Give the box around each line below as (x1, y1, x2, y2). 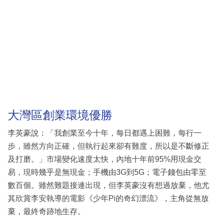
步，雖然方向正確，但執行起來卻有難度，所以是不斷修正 (8, 142, 209, 150)
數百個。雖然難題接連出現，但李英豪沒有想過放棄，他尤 (8, 181, 209, 189)
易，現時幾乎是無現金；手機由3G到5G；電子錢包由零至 (8, 168, 206, 176)
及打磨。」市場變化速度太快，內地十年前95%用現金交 (8, 155, 201, 163)
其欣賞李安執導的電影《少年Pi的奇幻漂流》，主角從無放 (8, 194, 209, 202)
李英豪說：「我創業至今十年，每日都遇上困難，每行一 (8, 129, 201, 137)
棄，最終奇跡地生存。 (8, 207, 85, 216)
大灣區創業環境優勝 (8, 108, 112, 122)
